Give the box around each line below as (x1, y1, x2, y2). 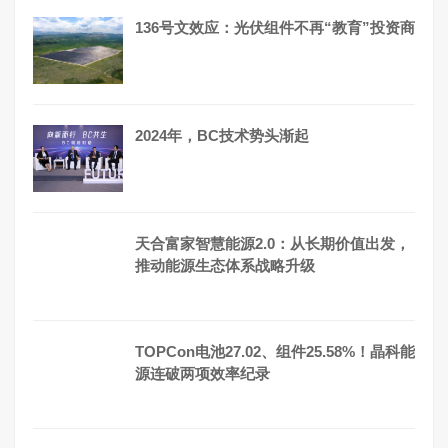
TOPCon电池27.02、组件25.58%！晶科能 (135, 342, 415, 360)
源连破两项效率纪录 (135, 364, 270, 382)
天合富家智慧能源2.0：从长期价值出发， (135, 234, 410, 252)
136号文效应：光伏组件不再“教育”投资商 (135, 18, 415, 36)
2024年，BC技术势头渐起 (135, 126, 309, 144)
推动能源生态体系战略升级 (135, 256, 315, 274)
